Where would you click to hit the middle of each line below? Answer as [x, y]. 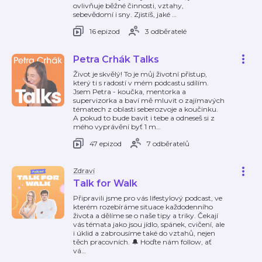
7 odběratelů [168, 143]
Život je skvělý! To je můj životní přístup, [140, 74]
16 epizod [105, 31]
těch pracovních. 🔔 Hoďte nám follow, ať [142, 242]
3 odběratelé [166, 31]
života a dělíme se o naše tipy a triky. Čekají [146, 216]
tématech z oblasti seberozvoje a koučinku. [146, 109]
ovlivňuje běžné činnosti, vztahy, [128, 6]
